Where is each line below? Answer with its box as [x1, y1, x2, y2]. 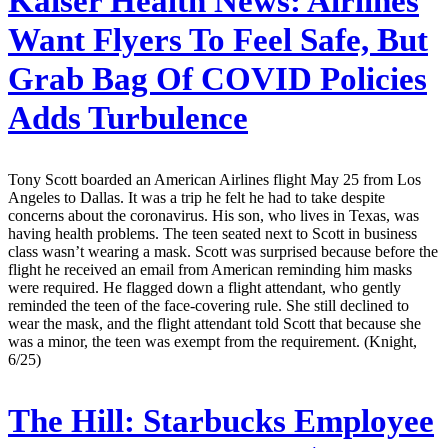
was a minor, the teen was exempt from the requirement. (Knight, [8, 333, 417, 351]
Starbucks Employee [135, 403, 434, 440]
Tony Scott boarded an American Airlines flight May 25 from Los [8, 171, 421, 189]
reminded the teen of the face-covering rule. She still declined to [8, 297, 409, 315]
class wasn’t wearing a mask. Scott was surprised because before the [8, 243, 438, 261]
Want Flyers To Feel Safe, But [8, 22, 428, 59]
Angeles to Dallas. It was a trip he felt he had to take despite [8, 189, 385, 207]
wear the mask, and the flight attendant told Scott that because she [8, 315, 421, 333]
